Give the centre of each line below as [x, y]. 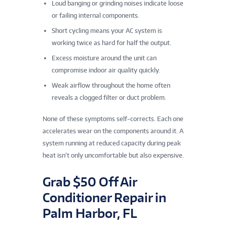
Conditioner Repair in [104, 198]
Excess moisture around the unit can [104, 58]
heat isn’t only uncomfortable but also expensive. [113, 156]
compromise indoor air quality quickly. [106, 70]
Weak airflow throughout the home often [111, 86]
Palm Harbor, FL [90, 213]
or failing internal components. [96, 16]
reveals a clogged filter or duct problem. [109, 98]
